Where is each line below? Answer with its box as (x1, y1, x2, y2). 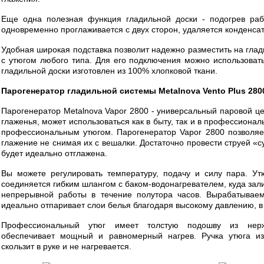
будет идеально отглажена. (1, 148, 107, 158)
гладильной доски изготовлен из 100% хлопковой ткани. (1, 66, 217, 75)
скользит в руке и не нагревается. (1, 242, 131, 251)
